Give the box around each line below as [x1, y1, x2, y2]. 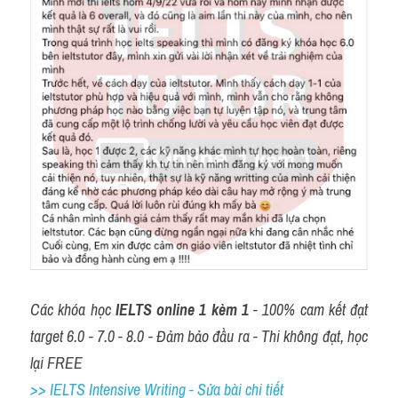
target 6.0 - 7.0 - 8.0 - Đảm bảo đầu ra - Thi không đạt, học [30, 325, 368, 347]
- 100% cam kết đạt [248, 298, 368, 321]
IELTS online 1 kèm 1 [115, 298, 249, 321]
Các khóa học [30, 298, 115, 321]
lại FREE [30, 352, 83, 374]
